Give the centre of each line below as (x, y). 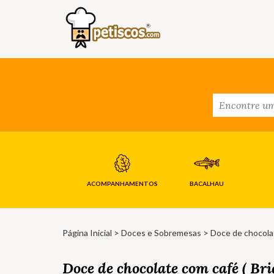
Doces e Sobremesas (161, 233)
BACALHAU (206, 184)
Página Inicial (87, 233)
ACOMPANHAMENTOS (122, 184)
